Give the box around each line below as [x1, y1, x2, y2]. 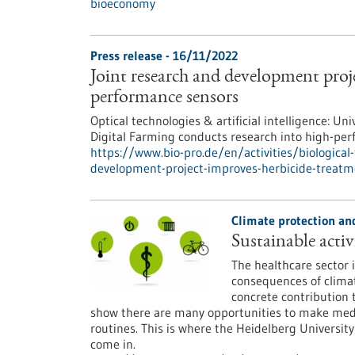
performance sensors [90, 89, 239, 108]
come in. [90, 336, 136, 352]
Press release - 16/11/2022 [90, 48, 238, 63]
